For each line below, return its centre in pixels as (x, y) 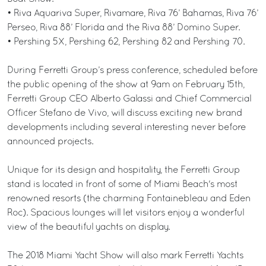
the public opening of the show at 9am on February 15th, (126, 85)
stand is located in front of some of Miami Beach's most (122, 184)
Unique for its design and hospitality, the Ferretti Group (123, 170)
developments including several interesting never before (126, 127)
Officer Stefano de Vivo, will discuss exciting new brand (125, 113)
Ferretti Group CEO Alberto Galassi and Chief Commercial (129, 99)
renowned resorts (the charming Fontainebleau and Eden (129, 199)
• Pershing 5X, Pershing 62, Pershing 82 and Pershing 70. (126, 42)
